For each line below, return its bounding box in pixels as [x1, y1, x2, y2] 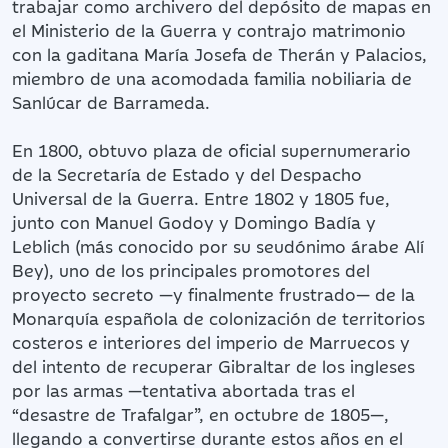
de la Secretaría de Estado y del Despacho [12, 161, 362, 186]
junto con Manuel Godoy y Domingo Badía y [12, 209, 376, 234]
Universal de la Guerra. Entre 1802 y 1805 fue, [12, 185, 390, 210]
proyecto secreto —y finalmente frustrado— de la [12, 281, 415, 306]
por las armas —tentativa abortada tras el [12, 377, 355, 402]
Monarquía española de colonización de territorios [12, 305, 425, 330]
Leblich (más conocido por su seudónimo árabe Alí [12, 233, 424, 258]
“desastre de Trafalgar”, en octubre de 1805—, [12, 401, 389, 426]
